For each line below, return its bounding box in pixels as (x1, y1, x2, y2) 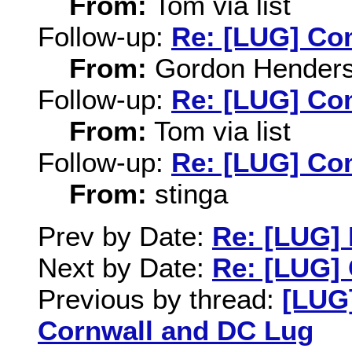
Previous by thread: (38, 284, 282, 315)
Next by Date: (38, 252, 212, 284)
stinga (147, 178, 228, 209)
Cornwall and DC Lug (38, 315, 313, 346)
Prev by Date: (38, 221, 212, 252)
